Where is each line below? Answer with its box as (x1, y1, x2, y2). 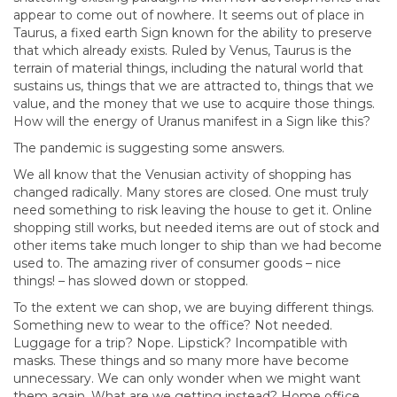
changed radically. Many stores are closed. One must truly (13, 184, 369, 200)
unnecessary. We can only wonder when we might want (13, 370, 361, 386)
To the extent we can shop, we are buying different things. (13, 300, 374, 315)
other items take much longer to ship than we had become (13, 237, 382, 253)
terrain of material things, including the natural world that (13, 60, 363, 76)
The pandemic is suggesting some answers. (13, 140, 284, 156)
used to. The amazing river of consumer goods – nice (13, 255, 341, 271)
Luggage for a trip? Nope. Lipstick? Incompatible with (13, 335, 347, 351)
